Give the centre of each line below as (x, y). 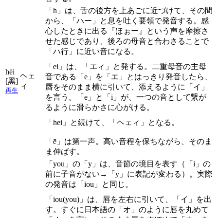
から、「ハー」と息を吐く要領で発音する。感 (127, 20)
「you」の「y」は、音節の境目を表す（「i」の (128, 163)
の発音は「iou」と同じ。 (89, 184)
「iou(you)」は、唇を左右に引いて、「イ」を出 (128, 199)
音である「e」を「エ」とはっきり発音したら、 (129, 76)
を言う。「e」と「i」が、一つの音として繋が (126, 97)
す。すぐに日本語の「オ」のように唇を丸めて (127, 209)
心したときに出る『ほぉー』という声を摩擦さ (127, 31)
